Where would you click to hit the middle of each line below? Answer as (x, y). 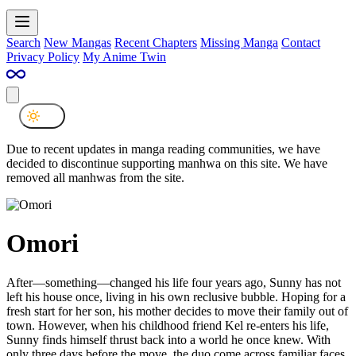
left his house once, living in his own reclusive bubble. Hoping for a (176, 296)
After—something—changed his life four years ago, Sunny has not (174, 282)
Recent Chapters (156, 42)
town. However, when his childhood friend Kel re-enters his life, (168, 325)
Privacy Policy (43, 56)
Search (23, 42)
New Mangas (77, 42)
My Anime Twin (124, 56)
